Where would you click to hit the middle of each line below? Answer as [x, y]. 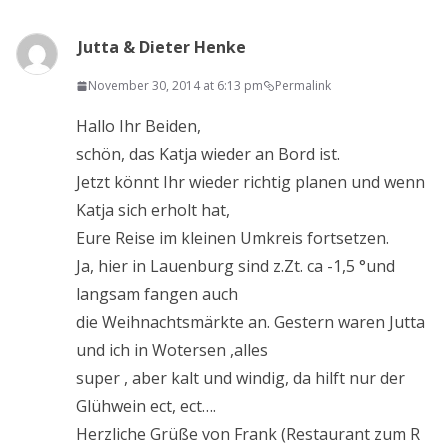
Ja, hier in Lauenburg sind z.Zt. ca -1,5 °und [235, 266]
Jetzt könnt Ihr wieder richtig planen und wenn [250, 182]
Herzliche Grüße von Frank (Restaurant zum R [248, 434]
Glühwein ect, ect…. [146, 406]
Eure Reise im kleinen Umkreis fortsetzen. [232, 238]
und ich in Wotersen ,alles [172, 350]
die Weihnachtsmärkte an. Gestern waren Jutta [250, 322]
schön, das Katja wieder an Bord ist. [208, 154]
